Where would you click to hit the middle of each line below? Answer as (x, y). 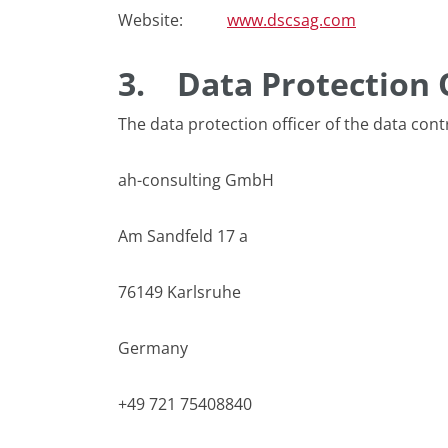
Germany (153, 348)
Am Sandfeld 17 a (183, 236)
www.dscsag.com (291, 20)
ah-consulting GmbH (196, 180)
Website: (172, 20)
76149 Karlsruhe (179, 292)
